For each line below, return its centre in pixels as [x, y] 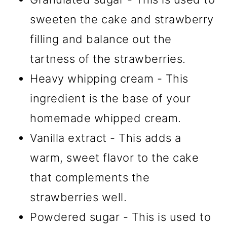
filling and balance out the [101, 39]
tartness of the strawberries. [108, 59]
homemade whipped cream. [106, 118]
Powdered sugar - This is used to [121, 217]
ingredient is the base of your [110, 99]
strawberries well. [79, 197]
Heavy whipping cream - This [109, 79]
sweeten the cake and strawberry [122, 20]
